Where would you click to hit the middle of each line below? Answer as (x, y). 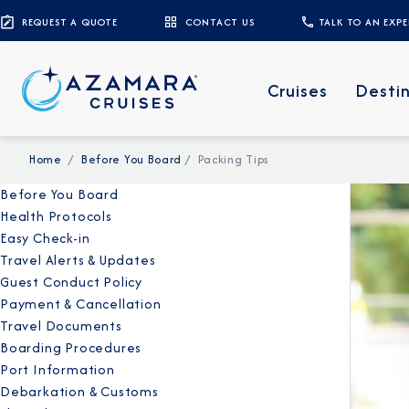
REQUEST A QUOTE (69, 21)
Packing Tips (233, 159)
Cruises (298, 90)
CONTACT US (220, 21)
